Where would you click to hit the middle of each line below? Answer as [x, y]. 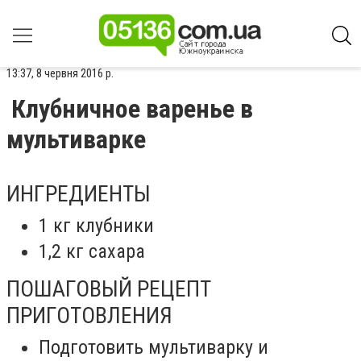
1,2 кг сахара [92, 251]
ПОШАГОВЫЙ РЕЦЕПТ [109, 289]
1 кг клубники [96, 226]
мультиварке [76, 139]
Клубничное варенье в [132, 109]
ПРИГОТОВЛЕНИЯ [89, 315]
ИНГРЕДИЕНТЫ [79, 194]
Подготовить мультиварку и [154, 347]
